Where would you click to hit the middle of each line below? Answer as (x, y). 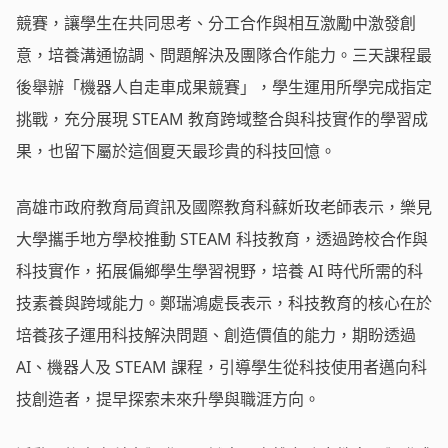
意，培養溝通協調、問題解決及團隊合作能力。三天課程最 (224, 55)
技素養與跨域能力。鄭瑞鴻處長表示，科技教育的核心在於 (224, 303)
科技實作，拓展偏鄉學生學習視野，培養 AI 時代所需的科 (219, 271)
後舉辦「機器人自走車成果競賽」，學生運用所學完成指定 (224, 87)
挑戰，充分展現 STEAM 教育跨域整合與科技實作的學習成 (222, 119)
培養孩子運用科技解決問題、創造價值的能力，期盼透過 (216, 335)
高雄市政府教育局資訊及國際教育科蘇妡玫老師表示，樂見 (224, 207)
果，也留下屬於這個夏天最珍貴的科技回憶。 (176, 151)
